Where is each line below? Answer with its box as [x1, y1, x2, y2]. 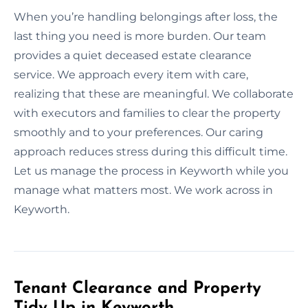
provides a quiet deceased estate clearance [14, 48, 252, 62]
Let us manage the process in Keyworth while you [14, 164, 289, 177]
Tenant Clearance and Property [14, 280, 261, 297]
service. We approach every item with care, [14, 67, 248, 81]
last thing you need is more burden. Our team [14, 29, 266, 43]
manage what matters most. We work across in [14, 183, 273, 197]
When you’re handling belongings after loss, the [14, 10, 278, 23]
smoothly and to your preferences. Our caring [14, 125, 263, 139]
